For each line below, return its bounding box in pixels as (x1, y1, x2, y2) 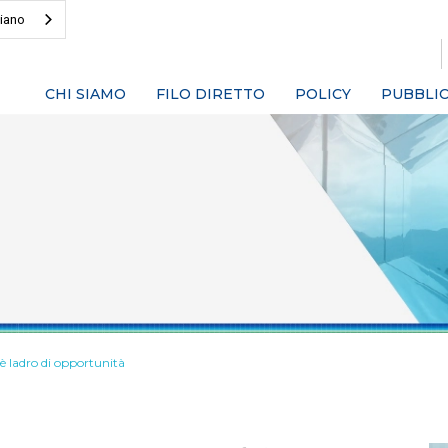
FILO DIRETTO (156, 85, 265, 103)
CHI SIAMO (45, 85, 126, 103)
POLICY (295, 85, 351, 103)
